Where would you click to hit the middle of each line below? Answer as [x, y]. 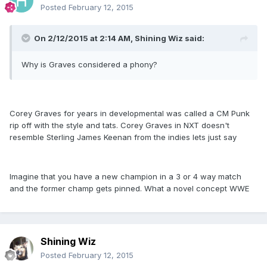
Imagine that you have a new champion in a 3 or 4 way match [125, 177]
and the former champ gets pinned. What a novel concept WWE [129, 189]
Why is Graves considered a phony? [89, 65]
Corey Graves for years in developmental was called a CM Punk [130, 114]
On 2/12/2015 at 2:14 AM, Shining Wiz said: [119, 38]
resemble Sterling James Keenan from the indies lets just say [123, 137]
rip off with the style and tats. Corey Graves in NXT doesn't [119, 125]
